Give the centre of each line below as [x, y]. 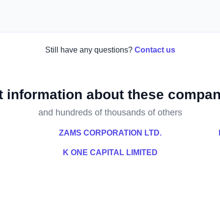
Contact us [155, 50]
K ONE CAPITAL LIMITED [110, 152]
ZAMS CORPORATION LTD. [110, 133]
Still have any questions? [89, 50]
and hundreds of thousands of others [110, 112]
